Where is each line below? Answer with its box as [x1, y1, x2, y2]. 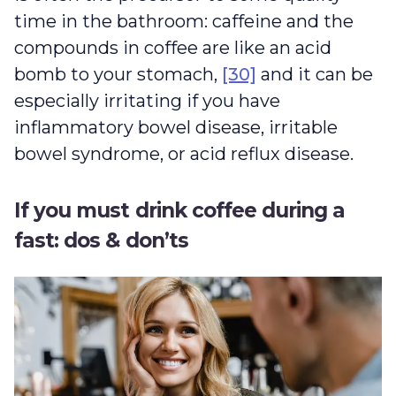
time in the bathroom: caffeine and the [14, 11, 354, 33]
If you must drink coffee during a [14, 198, 346, 224]
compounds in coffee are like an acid [14, 37, 331, 59]
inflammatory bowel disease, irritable [14, 117, 338, 139]
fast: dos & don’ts [14, 228, 194, 254]
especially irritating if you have [14, 90, 280, 112]
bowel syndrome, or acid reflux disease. [14, 143, 358, 165]
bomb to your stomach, [14, 64, 222, 86]
